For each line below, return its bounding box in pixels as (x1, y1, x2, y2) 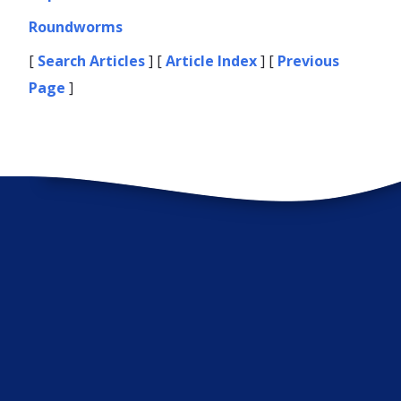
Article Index (166, 51, 258, 71)
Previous (277, 51, 340, 71)
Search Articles (38, 51, 146, 71)
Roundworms (29, 17, 124, 37)
